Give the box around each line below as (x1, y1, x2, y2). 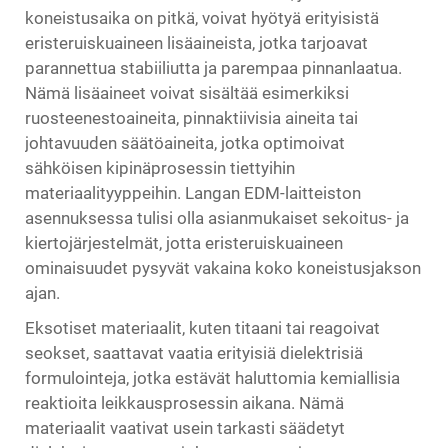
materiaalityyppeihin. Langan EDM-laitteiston (25, 183, 361, 203)
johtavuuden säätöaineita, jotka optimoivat (25, 133, 345, 153)
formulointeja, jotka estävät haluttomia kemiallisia (25, 368, 400, 388)
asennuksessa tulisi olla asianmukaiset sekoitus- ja (25, 208, 409, 228)
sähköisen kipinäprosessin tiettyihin (25, 158, 295, 178)
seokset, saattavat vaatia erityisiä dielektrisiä (25, 343, 363, 363)
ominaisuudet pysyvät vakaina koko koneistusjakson (25, 258, 421, 278)
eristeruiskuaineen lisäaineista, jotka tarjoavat (25, 33, 368, 53)
